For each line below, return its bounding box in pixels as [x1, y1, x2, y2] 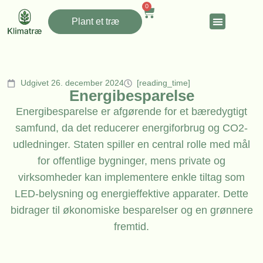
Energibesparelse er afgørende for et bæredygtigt [16, 106, 247, 118]
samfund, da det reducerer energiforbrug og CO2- [15, 122, 248, 134]
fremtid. [114, 221, 149, 233]
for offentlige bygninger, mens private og [38, 155, 225, 167]
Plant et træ [71, 16, 119, 26]
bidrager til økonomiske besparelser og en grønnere [10, 204, 253, 217]
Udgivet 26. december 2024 [20, 78, 124, 88]
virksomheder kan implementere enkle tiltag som [18, 171, 245, 184]
